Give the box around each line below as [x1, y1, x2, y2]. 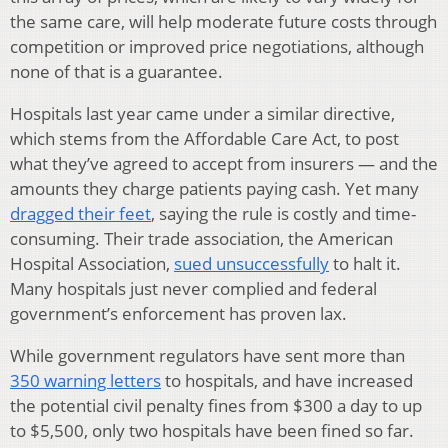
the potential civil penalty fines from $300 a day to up [10, 394, 422, 418]
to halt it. [329, 252, 401, 276]
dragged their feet [10, 202, 151, 226]
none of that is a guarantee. [10, 60, 223, 84]
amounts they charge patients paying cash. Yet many [10, 177, 419, 201]
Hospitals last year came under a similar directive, [10, 102, 395, 126]
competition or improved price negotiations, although [10, 35, 424, 59]
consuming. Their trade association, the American [10, 227, 393, 251]
